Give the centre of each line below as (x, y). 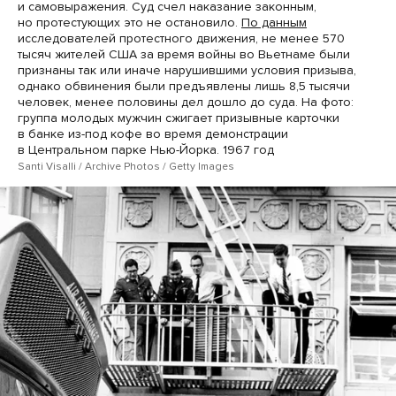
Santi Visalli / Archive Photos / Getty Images (126, 167)
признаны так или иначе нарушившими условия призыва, (187, 71)
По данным (274, 23)
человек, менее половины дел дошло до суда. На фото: (186, 103)
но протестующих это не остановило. (129, 23)
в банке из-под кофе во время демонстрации (153, 134)
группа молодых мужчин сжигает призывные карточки (179, 118)
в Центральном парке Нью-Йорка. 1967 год (146, 150)
